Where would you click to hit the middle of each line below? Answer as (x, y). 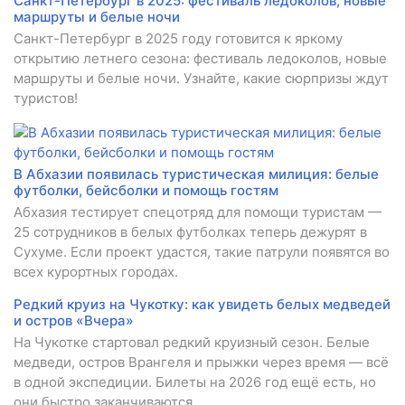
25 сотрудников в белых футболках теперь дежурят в (190, 232)
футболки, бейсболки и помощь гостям (146, 191)
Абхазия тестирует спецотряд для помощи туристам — (198, 212)
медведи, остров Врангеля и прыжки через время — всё (201, 363)
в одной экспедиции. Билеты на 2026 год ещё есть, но (195, 382)
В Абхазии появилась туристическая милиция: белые (196, 174)
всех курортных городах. (96, 272)
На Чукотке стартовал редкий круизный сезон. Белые (192, 343)
